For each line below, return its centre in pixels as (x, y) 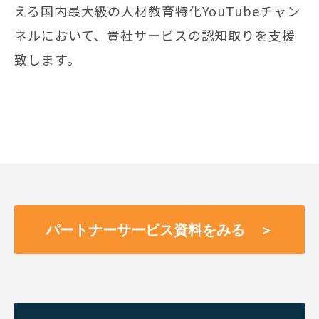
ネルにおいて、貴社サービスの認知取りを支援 (155, 35)
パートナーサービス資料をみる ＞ (159, 230)
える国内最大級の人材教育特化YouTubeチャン (157, 11)
